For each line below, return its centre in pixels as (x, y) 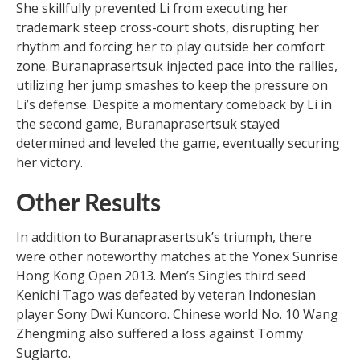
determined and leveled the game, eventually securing (178, 143)
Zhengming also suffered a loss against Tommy (160, 333)
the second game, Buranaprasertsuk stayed (148, 123)
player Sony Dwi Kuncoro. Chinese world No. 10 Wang (177, 314)
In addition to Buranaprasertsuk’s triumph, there (164, 237)
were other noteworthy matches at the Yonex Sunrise (177, 256)
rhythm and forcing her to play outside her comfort (170, 46)
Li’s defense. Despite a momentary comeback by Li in (174, 104)
